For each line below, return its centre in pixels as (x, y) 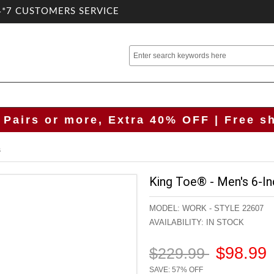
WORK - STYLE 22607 (223, 208)
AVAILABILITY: (176, 222)
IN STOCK (224, 222)
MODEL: (166, 208)
